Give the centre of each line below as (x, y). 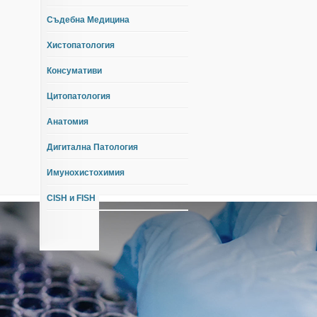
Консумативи (74, 71)
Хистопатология (81, 45)
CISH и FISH (71, 198)
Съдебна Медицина (88, 20)
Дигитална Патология (92, 147)
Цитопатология (79, 96)
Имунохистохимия (86, 173)
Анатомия (68, 122)
